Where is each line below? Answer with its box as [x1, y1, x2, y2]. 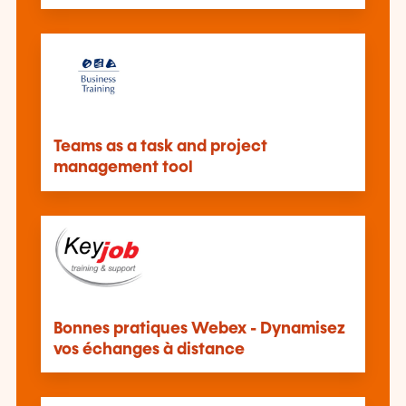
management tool [53, 159, 193, 177]
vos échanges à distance [53, 341, 245, 358]
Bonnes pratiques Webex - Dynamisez [53, 320, 345, 337]
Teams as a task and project [53, 139, 267, 156]
